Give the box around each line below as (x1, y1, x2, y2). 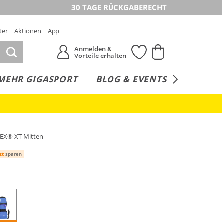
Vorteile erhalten (74, 51, 127, 60)
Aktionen (14, 26, 41, 35)
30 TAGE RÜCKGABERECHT (71, 2, 166, 12)
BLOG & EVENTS (95, 73, 166, 85)
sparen (4, 150, 22, 157)
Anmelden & (74, 44, 112, 53)
